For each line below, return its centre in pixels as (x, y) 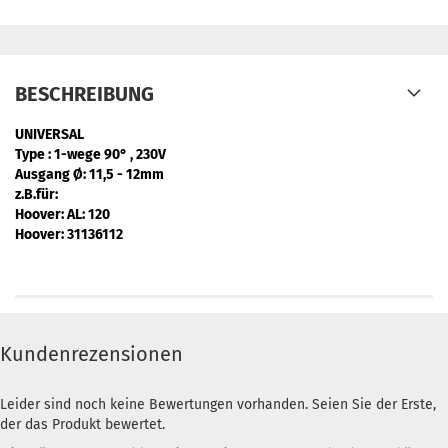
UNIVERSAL (49, 134)
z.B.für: (36, 194)
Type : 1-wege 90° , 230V (90, 154)
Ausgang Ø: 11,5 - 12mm (89, 174)
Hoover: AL (48, 214)
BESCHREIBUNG (84, 94)
